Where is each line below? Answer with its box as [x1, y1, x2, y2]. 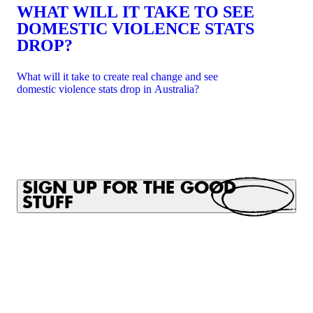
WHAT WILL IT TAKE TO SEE [17, 3, 254, 22]
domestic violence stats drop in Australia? [17, 83, 199, 96]
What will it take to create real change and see [17, 71, 218, 83]
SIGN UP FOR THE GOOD [22, 180, 236, 198]
